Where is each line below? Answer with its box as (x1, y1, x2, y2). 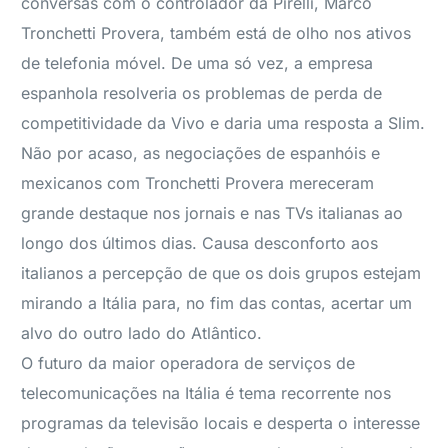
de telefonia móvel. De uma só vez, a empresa (21, 53, 374, 73)
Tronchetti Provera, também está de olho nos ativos (21, 23, 412, 43)
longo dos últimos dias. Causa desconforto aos (21, 233, 379, 253)
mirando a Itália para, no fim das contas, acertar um (21, 293, 413, 313)
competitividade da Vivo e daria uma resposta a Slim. (21, 113, 426, 133)
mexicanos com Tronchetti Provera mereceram (21, 173, 375, 193)
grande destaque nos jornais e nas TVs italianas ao (21, 203, 404, 223)
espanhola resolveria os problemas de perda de (21, 83, 383, 103)
